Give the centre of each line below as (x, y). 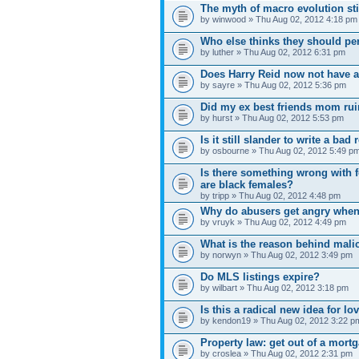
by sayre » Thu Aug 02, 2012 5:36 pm (273, 85)
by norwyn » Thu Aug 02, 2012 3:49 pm (276, 254)
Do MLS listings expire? (260, 276)
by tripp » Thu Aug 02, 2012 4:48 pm (270, 195)
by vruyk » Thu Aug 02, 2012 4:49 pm (273, 222)
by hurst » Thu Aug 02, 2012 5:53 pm (272, 117)
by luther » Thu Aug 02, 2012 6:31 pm (273, 52)
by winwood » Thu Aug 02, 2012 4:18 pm (279, 19)
